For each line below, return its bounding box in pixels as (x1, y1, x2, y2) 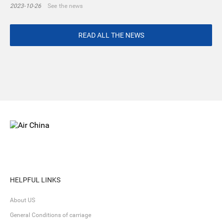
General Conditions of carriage (10, 212, 91, 219)
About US (10, 197, 35, 204)
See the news (48, 2, 83, 9)
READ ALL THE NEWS (78, 31, 144, 39)
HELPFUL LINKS (10, 176, 60, 184)
